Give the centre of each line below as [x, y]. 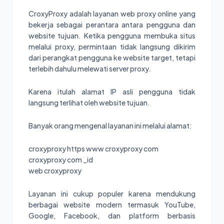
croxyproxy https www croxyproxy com [93, 148]
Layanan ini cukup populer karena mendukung [112, 193]
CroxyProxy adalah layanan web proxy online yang [112, 13]
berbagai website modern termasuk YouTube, [112, 204]
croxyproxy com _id [61, 159]
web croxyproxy [55, 170]
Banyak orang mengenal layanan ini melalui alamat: [110, 125]
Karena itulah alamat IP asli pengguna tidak [112, 91]
